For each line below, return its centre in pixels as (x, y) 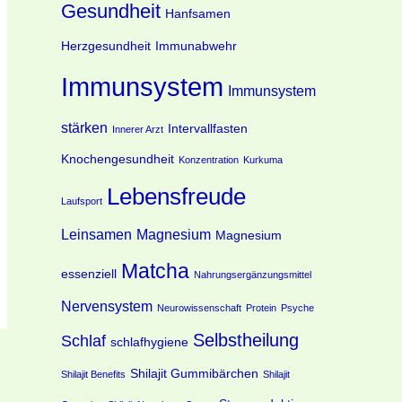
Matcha (155, 271)
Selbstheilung (246, 340)
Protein (261, 307)
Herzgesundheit (106, 46)
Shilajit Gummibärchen (194, 373)
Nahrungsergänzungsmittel (253, 274)
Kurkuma (263, 159)
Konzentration (209, 159)
